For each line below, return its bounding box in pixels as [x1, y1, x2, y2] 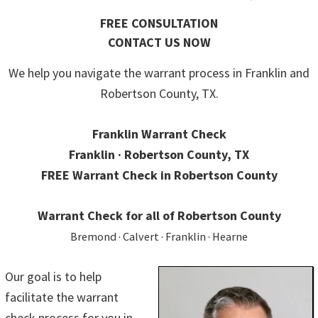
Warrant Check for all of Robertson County [37, 207, 281, 224]
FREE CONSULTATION [100, 15, 218, 32]
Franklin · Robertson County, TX [69, 146, 249, 163]
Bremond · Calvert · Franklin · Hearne [70, 229, 248, 244]
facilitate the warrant [5, 289, 119, 306]
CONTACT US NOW [107, 34, 211, 51]
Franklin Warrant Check [92, 126, 226, 143]
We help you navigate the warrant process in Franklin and [9, 65, 309, 82]
